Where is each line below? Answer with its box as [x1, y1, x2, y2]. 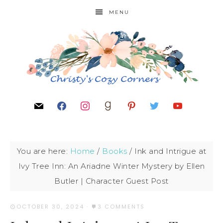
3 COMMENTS [98, 203, 145, 211]
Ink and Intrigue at [132, 146, 207, 156]
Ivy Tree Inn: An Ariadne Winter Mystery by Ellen [18, 161, 205, 171]
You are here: [16, 146, 70, 156]
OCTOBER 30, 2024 [16, 203, 84, 211]
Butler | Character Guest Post [54, 176, 169, 186]
